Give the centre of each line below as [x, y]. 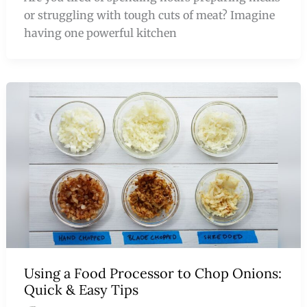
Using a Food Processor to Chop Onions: [152, 273]
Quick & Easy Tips [81, 290]
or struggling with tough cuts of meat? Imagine [149, 15]
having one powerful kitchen [100, 33]
